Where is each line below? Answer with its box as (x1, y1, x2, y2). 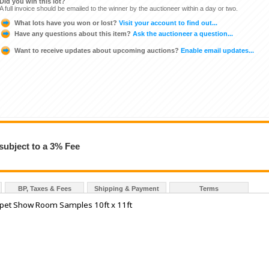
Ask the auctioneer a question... (131, 29, 233, 37)
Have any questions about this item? (14, 29, 131, 37)
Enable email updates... (179, 46, 254, 54)
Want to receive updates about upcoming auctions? (14, 46, 179, 54)
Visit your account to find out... (117, 19, 217, 26)
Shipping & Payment (94, 185, 159, 193)
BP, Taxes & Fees (17, 185, 71, 193)
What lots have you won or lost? (14, 19, 117, 26)
